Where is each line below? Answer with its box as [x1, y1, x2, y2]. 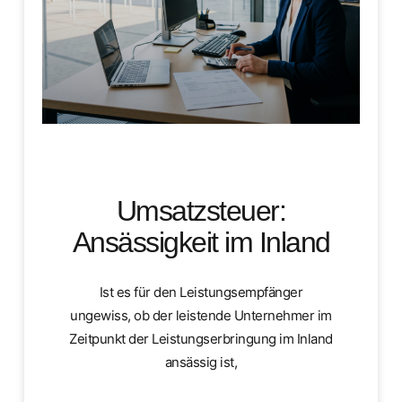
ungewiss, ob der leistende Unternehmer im [70, 307, 332, 325]
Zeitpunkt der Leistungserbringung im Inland [69, 330, 333, 348]
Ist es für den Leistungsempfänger [99, 284, 303, 301]
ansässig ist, [164, 354, 238, 371]
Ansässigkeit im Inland [72, 226, 330, 259]
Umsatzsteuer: [116, 195, 286, 228]
